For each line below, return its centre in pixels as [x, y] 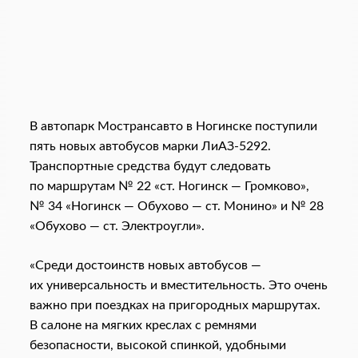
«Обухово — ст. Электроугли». [117, 227]
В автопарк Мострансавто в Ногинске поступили [173, 127]
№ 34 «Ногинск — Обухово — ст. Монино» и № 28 [176, 207]
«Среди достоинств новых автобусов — [145, 266]
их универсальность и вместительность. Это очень [178, 286]
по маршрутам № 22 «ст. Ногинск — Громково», [169, 187]
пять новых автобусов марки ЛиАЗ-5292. [150, 147]
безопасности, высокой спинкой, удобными [157, 346]
